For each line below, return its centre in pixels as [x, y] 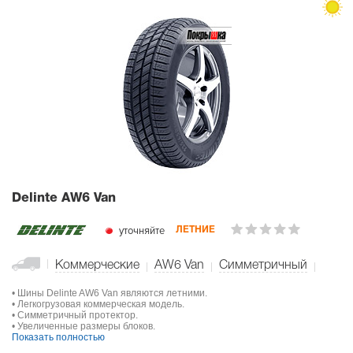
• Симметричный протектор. [75, 316]
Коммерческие [97, 266]
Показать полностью [58, 338]
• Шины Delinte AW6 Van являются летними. [110, 294]
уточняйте [141, 230]
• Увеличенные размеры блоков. [84, 327]
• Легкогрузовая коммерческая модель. [98, 305]
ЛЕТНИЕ [195, 230]
